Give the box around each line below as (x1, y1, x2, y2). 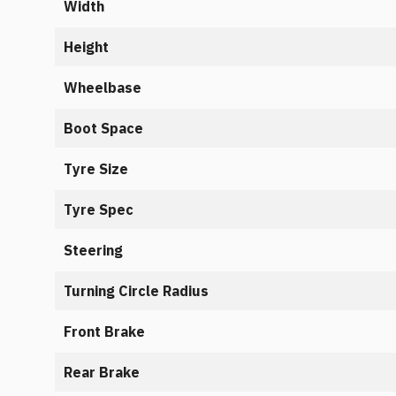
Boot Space (64, 119, 143, 137)
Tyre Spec (64, 201, 133, 218)
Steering (64, 241, 123, 259)
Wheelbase (64, 79, 141, 96)
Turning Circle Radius (64, 282, 209, 300)
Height (64, 38, 109, 56)
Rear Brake (64, 363, 140, 381)
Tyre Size (64, 160, 128, 178)
